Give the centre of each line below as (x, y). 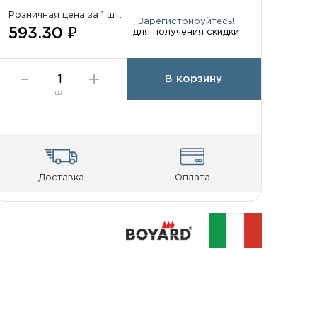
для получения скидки (186, 31)
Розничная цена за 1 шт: (65, 15)
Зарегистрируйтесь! (186, 21)
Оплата (192, 178)
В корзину (194, 79)
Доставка (61, 178)
